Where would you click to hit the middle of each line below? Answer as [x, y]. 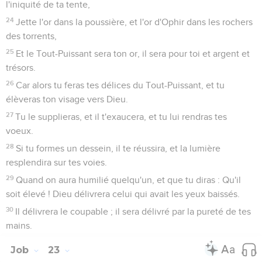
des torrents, [31, 36]
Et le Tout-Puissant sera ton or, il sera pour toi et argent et [133, 54]
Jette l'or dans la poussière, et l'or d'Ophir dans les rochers [135, 22]
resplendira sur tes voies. [56, 162]
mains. [19, 225]
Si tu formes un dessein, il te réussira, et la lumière [118, 148]
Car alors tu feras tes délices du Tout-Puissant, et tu [120, 85]
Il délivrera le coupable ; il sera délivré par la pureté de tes [133, 211]
